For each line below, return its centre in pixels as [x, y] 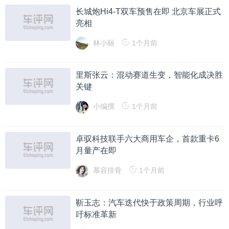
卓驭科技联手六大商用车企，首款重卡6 [148, 139]
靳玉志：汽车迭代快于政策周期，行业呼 [150, 202]
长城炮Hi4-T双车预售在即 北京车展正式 [148, 11]
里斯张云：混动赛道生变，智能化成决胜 [150, 75]
